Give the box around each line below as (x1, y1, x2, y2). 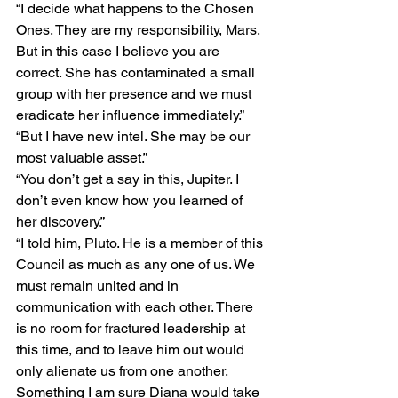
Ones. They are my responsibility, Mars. (16, 21, 263, 38)
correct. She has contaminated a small (16, 64, 259, 81)
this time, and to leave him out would (16, 341, 248, 358)
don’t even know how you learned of (16, 192, 246, 209)
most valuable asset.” (16, 149, 147, 166)
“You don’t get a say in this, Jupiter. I (16, 171, 243, 187)
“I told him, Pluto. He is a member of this (16, 235, 267, 251)
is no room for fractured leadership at (16, 320, 249, 337)
